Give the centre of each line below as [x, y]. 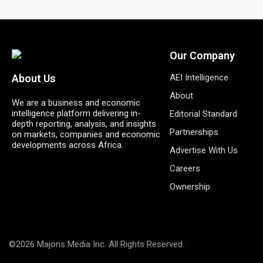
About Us [34, 79]
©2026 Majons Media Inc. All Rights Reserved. [97, 244]
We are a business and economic [76, 103]
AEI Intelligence [199, 77]
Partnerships [194, 132]
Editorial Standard [203, 114]
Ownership [190, 186]
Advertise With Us [203, 150]
